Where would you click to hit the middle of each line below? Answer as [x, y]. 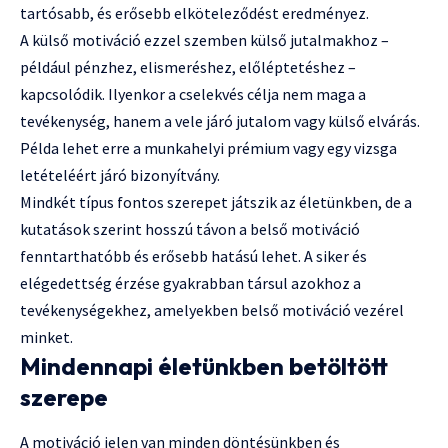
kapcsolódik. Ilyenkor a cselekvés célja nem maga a [193, 94]
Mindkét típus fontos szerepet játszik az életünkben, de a [216, 202]
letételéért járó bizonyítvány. [120, 175]
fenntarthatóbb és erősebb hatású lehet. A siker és [193, 256]
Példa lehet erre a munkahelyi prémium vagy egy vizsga [208, 148]
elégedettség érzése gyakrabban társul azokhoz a [190, 283]
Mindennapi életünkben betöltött [204, 366]
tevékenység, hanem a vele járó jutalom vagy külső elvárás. [220, 121]
